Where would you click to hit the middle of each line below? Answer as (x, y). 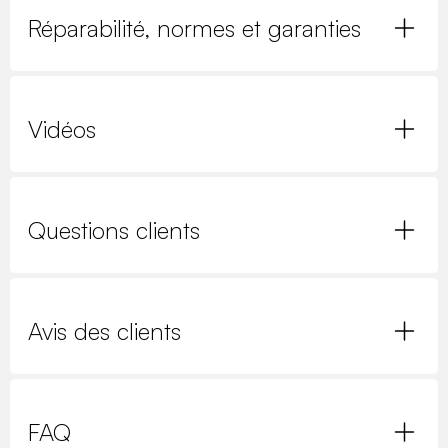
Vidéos (62, 128)
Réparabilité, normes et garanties (194, 27)
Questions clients (114, 229)
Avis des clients (104, 330)
